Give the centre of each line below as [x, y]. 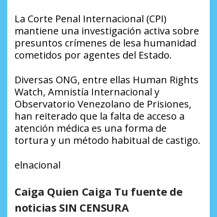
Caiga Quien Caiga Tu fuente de [99, 192]
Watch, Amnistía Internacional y [87, 92]
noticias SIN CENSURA [72, 208]
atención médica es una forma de [91, 128]
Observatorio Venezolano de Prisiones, [103, 104]
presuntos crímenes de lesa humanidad [105, 43]
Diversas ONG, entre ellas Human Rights [107, 80]
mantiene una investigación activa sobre [107, 31]
